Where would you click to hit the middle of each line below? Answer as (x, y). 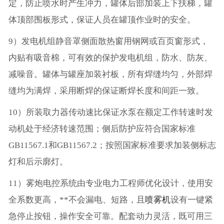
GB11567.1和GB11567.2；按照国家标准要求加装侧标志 (112, 145)
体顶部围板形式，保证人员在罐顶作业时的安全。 (102, 20)
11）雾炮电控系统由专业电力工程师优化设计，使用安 (110, 183)
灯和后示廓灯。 (38, 162)
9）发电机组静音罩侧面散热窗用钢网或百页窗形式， (108, 41)
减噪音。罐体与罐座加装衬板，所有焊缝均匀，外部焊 (110, 74)
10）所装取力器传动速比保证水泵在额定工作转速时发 (110, 112)
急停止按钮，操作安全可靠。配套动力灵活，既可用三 (110, 216)
